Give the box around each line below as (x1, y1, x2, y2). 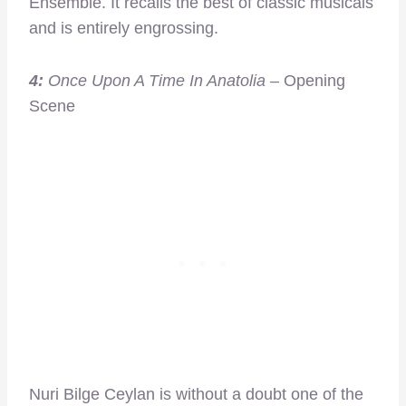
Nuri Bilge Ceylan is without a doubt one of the (29, 384, 363, 403)
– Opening (266, 71, 345, 90)
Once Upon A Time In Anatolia (43, 71, 266, 90)
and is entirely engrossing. (29, 18, 218, 37)
